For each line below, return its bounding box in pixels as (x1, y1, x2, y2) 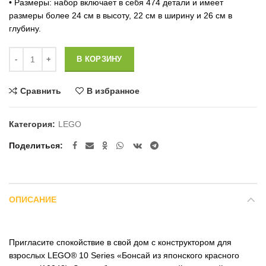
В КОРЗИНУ (77, 54, 122, 64)
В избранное (87, 85, 140, 96)
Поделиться (9, 140, 60, 150)
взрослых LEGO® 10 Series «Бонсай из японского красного (9, 250, 239, 260)
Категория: (9, 119, 58, 129)
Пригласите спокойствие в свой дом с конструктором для (9, 237, 232, 247)
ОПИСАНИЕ (9, 194, 56, 204)
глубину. (9, 23, 41, 33)
